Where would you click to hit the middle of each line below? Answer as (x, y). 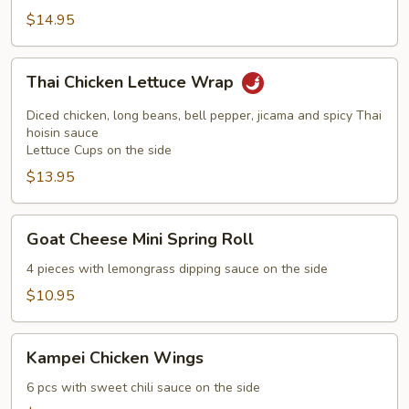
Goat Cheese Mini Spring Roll (140, 239)
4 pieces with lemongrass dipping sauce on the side (177, 269)
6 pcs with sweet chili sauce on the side (143, 388)
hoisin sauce (63, 133)
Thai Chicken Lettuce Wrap (132, 83)
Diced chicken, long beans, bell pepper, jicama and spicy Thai (204, 115)
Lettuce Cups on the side (99, 150)
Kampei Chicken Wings (115, 358)
